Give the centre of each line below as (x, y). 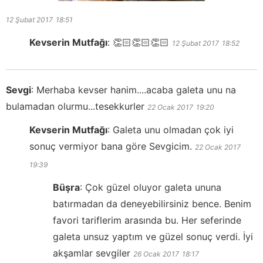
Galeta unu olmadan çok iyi (173, 130)
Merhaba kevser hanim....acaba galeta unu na (136, 90)
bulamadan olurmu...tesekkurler (75, 107)
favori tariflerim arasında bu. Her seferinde (147, 220)
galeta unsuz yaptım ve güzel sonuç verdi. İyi (153, 237)
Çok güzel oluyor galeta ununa (153, 188)
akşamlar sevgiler (92, 253)
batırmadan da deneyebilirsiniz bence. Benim (152, 204)
